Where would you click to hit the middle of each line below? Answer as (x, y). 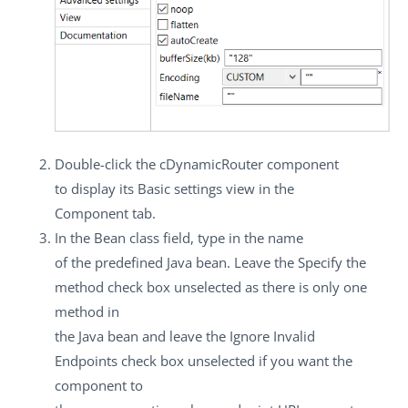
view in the (258, 189)
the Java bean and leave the (142, 337)
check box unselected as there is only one (235, 287)
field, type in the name (231, 238)
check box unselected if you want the (235, 361)
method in (87, 312)
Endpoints (86, 361)
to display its (96, 189)
